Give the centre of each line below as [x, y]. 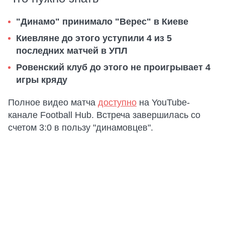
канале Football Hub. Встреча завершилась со [104, 115]
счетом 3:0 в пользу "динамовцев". [81, 128]
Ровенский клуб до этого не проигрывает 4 [113, 67]
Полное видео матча [53, 102]
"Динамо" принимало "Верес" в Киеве [102, 22]
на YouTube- [163, 102]
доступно [117, 102]
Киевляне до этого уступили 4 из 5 [94, 38]
